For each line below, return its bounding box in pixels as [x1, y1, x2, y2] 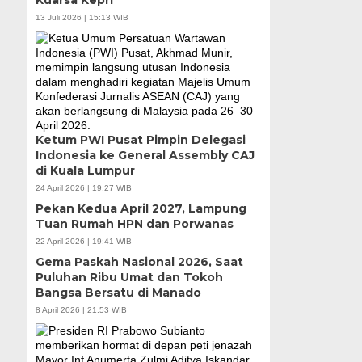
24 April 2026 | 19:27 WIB [35, 183, 132, 192]
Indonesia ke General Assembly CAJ [35, 147, 255, 162]
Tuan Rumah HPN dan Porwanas [35, 216, 234, 231]
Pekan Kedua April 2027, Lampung [35, 200, 246, 216]
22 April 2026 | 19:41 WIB [35, 236, 132, 246]
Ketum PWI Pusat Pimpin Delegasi [35, 132, 246, 147]
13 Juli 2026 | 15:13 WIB [35, 12, 128, 22]
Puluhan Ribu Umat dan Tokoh [35, 269, 223, 284]
